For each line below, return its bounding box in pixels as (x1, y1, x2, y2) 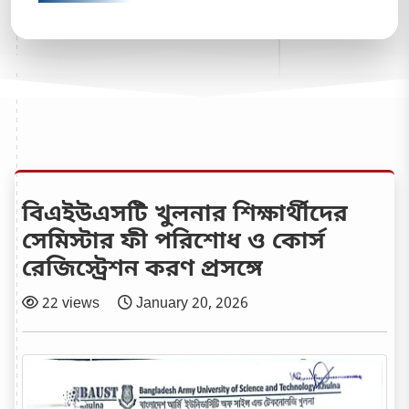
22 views (42, 294, 100, 315)
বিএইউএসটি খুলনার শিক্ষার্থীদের (22, 200, 348, 231)
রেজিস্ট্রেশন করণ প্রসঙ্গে (22, 255, 263, 286)
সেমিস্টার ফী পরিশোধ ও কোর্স (22, 227, 325, 258)
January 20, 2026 (136, 294, 248, 315)
